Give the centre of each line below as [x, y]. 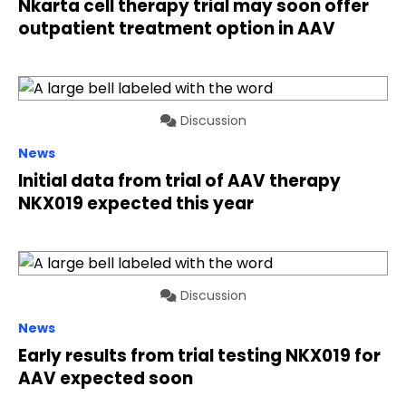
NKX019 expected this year [136, 203]
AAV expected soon [106, 378]
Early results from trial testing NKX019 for [199, 356]
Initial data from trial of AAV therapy [179, 181]
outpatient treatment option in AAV [177, 29]
